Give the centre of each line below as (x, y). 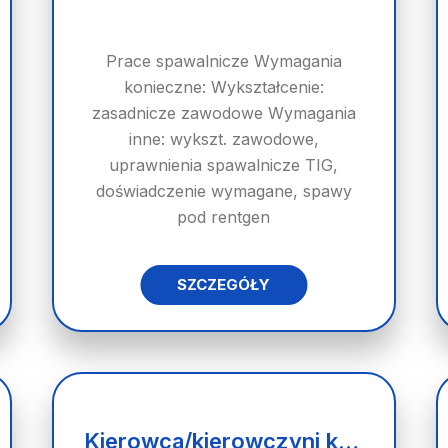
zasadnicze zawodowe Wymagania (223, 113)
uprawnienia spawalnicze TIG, (224, 165)
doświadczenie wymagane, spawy (223, 191)
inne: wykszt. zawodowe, (223, 139)
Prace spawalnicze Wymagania (223, 61)
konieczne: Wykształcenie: (223, 87)
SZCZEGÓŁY (224, 284)
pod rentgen (224, 217)
